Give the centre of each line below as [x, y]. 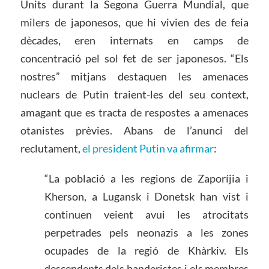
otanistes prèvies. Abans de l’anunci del [134, 131]
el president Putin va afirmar [148, 149]
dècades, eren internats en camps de [134, 41]
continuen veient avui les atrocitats [147, 215]
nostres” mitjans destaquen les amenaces [134, 77]
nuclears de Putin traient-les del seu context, [134, 95]
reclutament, [51, 149]
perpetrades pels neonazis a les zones [147, 233]
